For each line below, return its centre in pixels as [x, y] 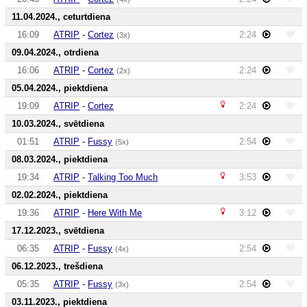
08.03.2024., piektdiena [60, 159]
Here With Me [115, 212]
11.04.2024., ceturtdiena [61, 16]
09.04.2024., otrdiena [56, 52]
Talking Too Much [123, 177]
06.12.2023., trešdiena [58, 266]
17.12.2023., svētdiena [58, 230]
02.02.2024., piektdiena [60, 195]
